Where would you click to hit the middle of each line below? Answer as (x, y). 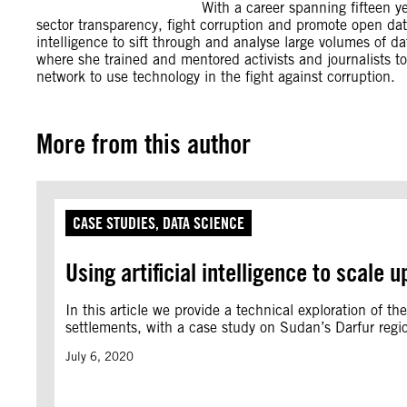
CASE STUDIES (114, 223)
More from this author (144, 144)
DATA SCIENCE (203, 223)
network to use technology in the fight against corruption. (216, 77)
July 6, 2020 (99, 357)
